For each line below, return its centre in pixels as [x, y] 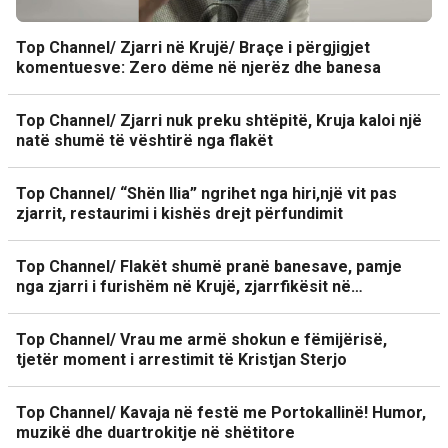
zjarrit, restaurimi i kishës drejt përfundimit [179, 213]
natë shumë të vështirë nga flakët [144, 140]
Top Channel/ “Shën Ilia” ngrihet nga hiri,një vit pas [206, 193]
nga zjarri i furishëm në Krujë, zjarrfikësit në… [189, 286]
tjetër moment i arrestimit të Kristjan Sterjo [181, 359]
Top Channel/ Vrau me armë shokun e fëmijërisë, [201, 339]
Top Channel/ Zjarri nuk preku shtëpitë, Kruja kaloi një [219, 120]
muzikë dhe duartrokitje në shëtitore [155, 432]
